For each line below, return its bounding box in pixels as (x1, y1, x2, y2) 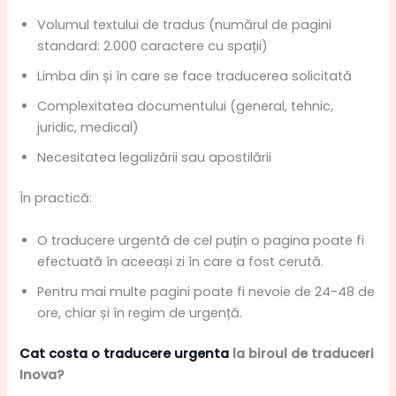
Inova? (19, 365, 65, 384)
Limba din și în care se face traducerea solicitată (37, 67, 353, 86)
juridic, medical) (37, 118, 140, 137)
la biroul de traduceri (229, 344, 375, 362)
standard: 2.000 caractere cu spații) (37, 37, 269, 56)
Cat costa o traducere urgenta (19, 344, 230, 362)
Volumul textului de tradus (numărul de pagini (37, 16, 332, 34)
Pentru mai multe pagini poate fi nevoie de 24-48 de (37, 282, 376, 301)
